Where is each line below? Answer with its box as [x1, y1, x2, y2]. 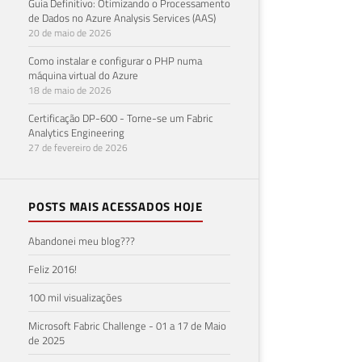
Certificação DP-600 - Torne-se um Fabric [28, 109, 213, 126]
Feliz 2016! [28, 260, 77, 277]
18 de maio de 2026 [28, 82, 112, 98]
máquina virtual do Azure [28, 66, 138, 83]
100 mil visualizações [28, 288, 122, 305]
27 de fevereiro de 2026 [28, 139, 128, 155]
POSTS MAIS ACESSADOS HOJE [28, 196, 203, 216]
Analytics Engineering [28, 124, 124, 141]
